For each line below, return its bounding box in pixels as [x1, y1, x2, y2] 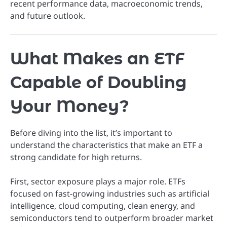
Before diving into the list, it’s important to [10, 127, 172, 138]
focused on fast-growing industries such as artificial [10, 187, 209, 199]
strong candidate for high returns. [10, 151, 142, 163]
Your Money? [10, 96, 129, 117]
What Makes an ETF [10, 49, 185, 69]
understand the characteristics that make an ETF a [10, 139, 203, 150]
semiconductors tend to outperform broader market [10, 212, 213, 223]
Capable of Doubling [10, 72, 186, 93]
